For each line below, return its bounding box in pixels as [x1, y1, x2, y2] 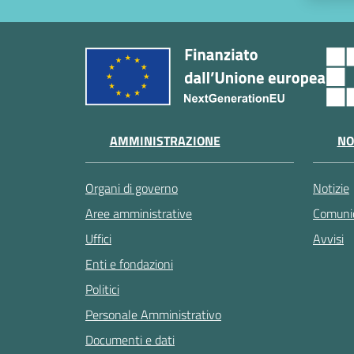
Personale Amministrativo [85, 305, 221, 325]
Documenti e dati [85, 330, 175, 350]
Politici [85, 280, 119, 299]
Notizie [313, 179, 349, 198]
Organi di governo [85, 179, 178, 198]
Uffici [85, 229, 111, 249]
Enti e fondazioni [85, 254, 173, 274]
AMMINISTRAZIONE [109, 131, 220, 151]
